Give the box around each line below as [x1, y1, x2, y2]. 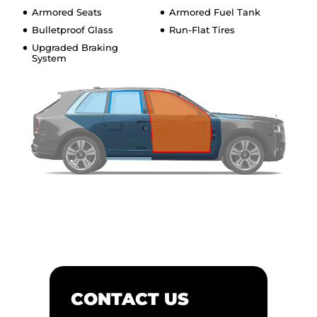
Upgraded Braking [32, 41, 118, 53]
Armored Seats [32, 6, 102, 18]
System [32, 52, 67, 64]
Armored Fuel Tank [169, 6, 260, 18]
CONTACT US [71, 288, 189, 309]
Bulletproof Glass [32, 23, 113, 35]
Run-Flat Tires [169, 23, 235, 35]
